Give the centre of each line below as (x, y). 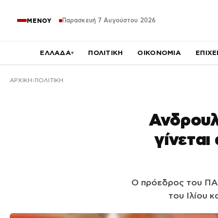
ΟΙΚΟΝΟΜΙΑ (159, 53)
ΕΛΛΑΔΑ (55, 53)
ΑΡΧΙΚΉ (21, 80)
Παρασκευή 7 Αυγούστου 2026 (109, 20)
